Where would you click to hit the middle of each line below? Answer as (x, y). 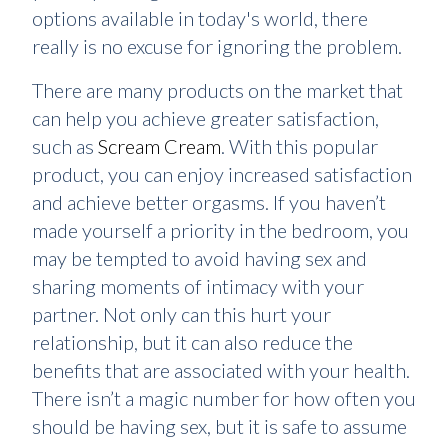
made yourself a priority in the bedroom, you (220, 230)
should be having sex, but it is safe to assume (219, 426)
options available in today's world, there (200, 18)
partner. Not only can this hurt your (181, 314)
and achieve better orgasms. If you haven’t (209, 202)
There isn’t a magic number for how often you (224, 398)
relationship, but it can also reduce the (192, 342)
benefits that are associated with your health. (221, 370)
